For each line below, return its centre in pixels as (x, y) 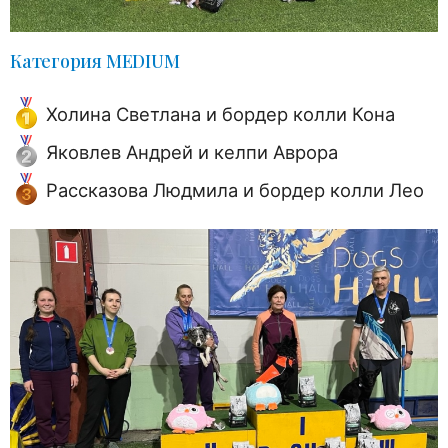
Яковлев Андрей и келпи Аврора (192, 152)
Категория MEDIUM (95, 61)
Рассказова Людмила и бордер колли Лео (235, 190)
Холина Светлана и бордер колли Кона (220, 114)
